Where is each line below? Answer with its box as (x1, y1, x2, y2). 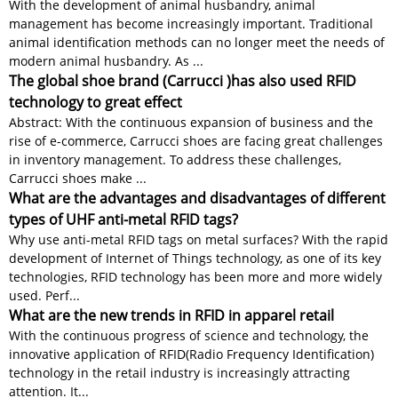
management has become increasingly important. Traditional (9, 15, 373, 33)
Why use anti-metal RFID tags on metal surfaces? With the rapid (9, 231, 388, 249)
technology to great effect (9, 92, 182, 113)
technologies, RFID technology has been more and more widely (9, 268, 382, 286)
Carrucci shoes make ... (9, 170, 147, 187)
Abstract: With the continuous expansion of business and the (9, 114, 373, 131)
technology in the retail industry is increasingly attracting (9, 364, 350, 382)
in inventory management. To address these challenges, (9, 151, 341, 169)
